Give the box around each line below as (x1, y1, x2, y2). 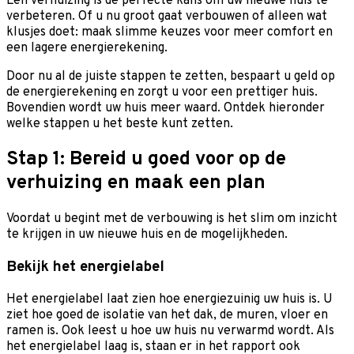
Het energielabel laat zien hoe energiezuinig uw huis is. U (6, 291, 333, 307)
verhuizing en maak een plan (6, 171, 265, 196)
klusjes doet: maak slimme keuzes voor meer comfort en (6, 24, 333, 41)
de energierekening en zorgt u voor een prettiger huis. (6, 85, 318, 101)
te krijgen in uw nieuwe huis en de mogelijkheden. (6, 227, 291, 243)
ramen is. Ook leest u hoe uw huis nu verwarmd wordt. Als (6, 322, 334, 339)
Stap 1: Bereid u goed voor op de (6, 148, 286, 172)
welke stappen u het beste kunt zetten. (6, 116, 233, 133)
